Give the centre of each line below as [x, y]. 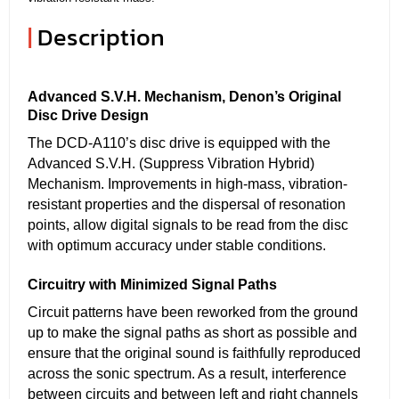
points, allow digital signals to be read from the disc [188, 224]
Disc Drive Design [88, 115]
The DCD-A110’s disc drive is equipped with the [179, 142]
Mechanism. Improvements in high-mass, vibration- [187, 183]
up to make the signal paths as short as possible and [192, 332]
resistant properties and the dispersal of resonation [187, 204]
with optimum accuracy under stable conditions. [177, 245]
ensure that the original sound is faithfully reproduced [194, 353]
